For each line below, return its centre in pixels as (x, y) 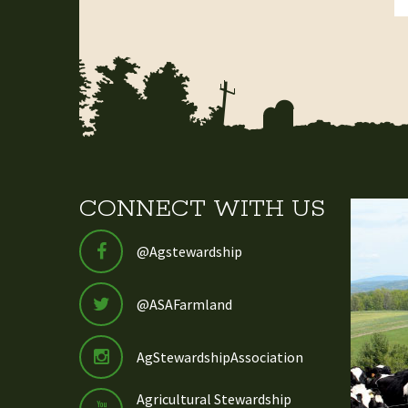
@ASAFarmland (184, 305)
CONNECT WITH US (202, 209)
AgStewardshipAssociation (220, 357)
